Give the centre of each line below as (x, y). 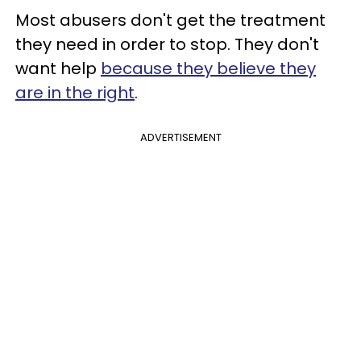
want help (58, 68)
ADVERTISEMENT (180, 137)
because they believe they (208, 68)
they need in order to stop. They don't (167, 44)
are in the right (75, 92)
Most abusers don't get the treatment (170, 20)
